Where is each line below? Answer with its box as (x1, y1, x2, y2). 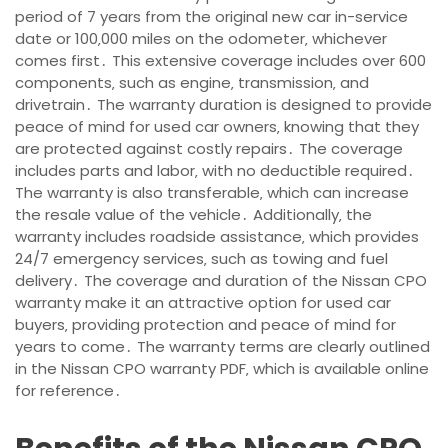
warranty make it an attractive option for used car (15, 292, 391, 314)
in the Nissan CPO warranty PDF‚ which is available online (15, 358, 429, 380)
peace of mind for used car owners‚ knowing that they (15, 116, 419, 138)
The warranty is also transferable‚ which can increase (15, 182, 409, 204)
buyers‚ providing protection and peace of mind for (15, 314, 396, 336)
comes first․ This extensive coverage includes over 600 (15, 50, 426, 72)
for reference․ (15, 380, 122, 402)
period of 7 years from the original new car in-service (15, 6, 408, 28)
